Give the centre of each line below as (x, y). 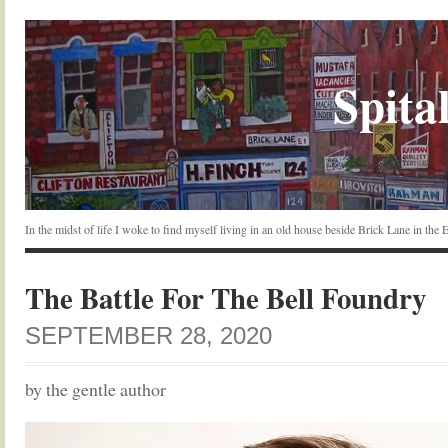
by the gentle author (95, 389)
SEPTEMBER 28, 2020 (148, 335)
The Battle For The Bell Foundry (225, 298)
